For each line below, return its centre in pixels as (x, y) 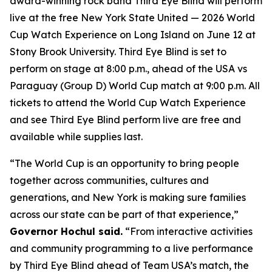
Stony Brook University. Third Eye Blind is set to (118, 52)
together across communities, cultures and (109, 180)
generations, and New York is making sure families (128, 197)
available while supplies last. (76, 137)
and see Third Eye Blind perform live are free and (125, 120)
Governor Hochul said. (66, 231)
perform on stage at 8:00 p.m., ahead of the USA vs (128, 69)
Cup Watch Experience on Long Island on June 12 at (133, 35)
